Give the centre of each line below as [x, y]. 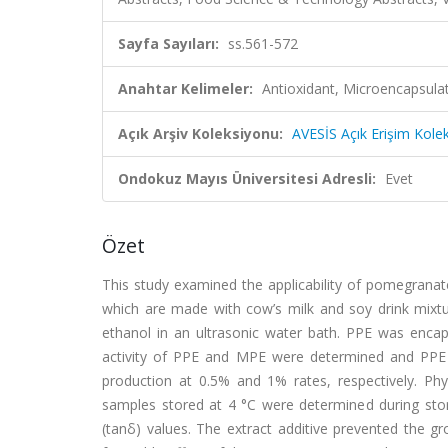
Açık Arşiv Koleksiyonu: [200, 133]
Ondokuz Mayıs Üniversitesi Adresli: [247, 178]
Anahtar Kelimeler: [185, 88]
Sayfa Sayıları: [168, 43]
